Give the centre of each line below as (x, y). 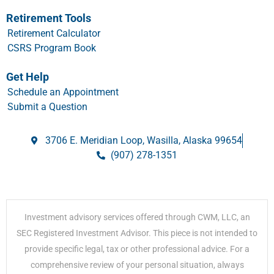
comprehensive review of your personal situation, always (137, 265)
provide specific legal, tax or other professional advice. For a (137, 249)
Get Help (28, 76)
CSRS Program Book (52, 48)
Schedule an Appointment (63, 92)
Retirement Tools (49, 18)
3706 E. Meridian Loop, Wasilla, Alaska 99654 (143, 140)
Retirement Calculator (54, 33)
